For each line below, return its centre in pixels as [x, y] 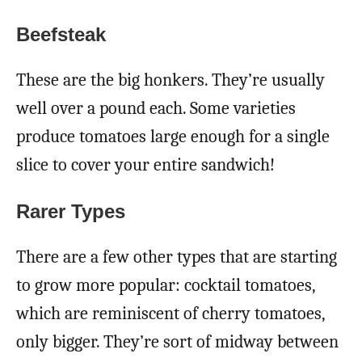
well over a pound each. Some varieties [156, 108]
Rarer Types [71, 211]
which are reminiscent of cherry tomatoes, [170, 313]
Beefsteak [61, 34]
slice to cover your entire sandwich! [145, 164]
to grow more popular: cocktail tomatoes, [166, 285]
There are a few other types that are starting [177, 257]
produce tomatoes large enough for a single [173, 136]
